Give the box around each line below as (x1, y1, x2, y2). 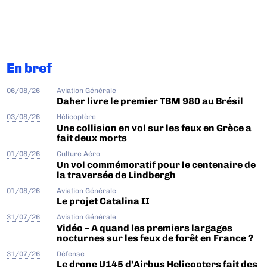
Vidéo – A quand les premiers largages (57, 222, 233, 234)
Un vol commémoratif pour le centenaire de (57, 159, 256, 170)
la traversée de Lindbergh (57, 169, 176, 181)
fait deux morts (57, 132, 128, 144)
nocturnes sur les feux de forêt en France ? (57, 232, 254, 244)
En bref (7, 60, 52, 76)
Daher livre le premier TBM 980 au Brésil (57, 95, 244, 107)
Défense (57, 249, 85, 258)
